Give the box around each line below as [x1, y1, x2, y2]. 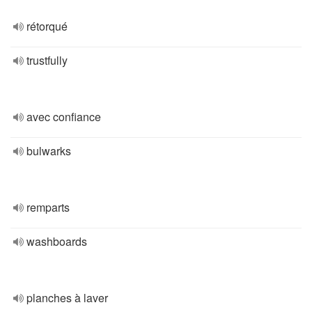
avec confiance [26, 109, 101, 125]
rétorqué [26, 18, 68, 34]
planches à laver [26, 290, 108, 306]
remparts [26, 199, 70, 215]
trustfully [26, 52, 68, 68]
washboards [26, 233, 87, 249]
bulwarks [26, 143, 71, 159]
